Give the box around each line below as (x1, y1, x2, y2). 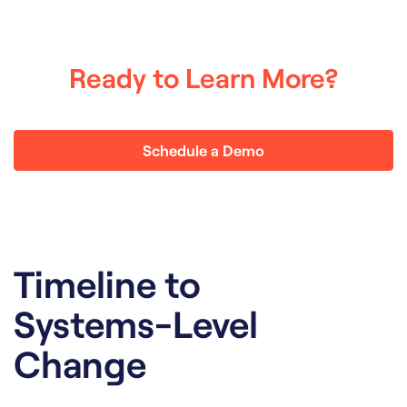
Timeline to (14, 260, 201, 305)
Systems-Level (14, 300, 258, 345)
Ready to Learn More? (69, 60, 338, 94)
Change (14, 340, 146, 385)
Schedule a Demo (143, 140, 264, 159)
